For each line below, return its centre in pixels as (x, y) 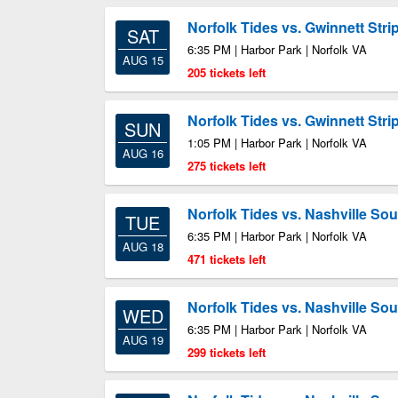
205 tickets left (227, 72)
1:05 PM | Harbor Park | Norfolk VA (277, 143)
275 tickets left (227, 166)
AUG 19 (143, 340)
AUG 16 (143, 153)
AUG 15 (143, 60)
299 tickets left (227, 352)
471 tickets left (227, 259)
